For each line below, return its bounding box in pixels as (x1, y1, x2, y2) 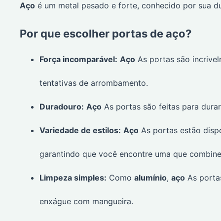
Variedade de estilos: (39, 125, 121, 136)
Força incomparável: (39, 54, 117, 65)
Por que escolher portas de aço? (20, 27, 191, 40)
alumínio (134, 173, 167, 183)
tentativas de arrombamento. (39, 78, 148, 88)
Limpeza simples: (39, 173, 107, 183)
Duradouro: (39, 102, 84, 112)
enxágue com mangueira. (39, 196, 133, 207)
